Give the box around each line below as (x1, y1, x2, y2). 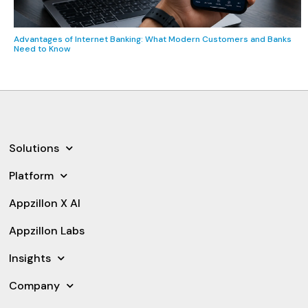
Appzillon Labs (9, 223, 85, 238)
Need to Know (14, 43, 70, 54)
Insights (9, 250, 52, 265)
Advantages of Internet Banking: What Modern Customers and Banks (14, 33, 291, 45)
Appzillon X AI (9, 195, 81, 210)
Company (9, 278, 60, 293)
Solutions (9, 140, 60, 155)
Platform (9, 168, 54, 183)
